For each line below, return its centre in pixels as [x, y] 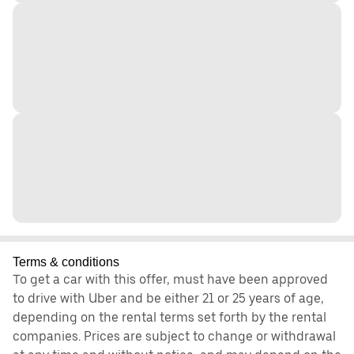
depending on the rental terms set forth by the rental [169, 318]
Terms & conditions [66, 262]
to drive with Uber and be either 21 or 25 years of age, [168, 299]
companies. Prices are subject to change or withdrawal [174, 337]
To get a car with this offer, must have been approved [170, 280]
